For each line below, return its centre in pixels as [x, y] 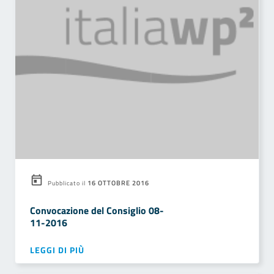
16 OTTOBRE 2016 [117, 183]
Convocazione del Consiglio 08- [97, 210]
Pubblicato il [67, 183]
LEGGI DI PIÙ [57, 250]
